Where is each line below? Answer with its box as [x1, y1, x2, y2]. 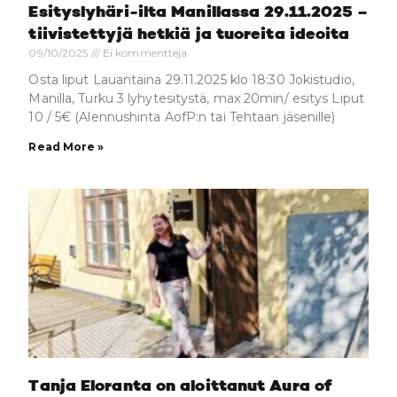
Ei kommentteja [99, 45, 188, 59]
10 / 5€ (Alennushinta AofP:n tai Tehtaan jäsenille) [28, 108, 350, 125]
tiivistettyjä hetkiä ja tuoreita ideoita [28, 26, 350, 43]
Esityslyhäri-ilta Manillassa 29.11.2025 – [28, 4, 369, 20]
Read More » [28, 139, 105, 153]
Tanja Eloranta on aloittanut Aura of [28, 378, 332, 395]
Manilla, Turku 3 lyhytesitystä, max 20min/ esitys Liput [28, 90, 364, 106]
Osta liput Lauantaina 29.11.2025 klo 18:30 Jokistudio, [28, 71, 354, 88]
